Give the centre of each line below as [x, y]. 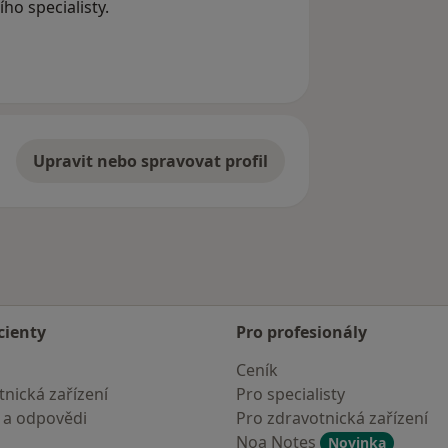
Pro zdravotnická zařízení [332, 418]
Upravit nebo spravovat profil [150, 161]
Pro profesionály [301, 332]
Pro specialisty [290, 394]
